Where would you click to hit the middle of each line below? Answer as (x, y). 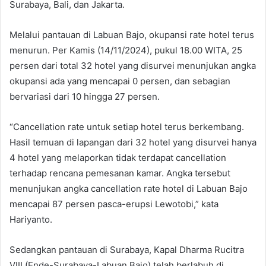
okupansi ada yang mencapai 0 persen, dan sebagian (120, 81)
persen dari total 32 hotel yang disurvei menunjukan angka (133, 65)
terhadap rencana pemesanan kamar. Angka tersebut (120, 173)
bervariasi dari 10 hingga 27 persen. (85, 96)
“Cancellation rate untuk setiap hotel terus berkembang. (127, 126)
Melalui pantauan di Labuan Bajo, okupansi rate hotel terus (132, 34)
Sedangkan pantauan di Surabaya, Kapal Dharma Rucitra (127, 249)
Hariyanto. (31, 219)
